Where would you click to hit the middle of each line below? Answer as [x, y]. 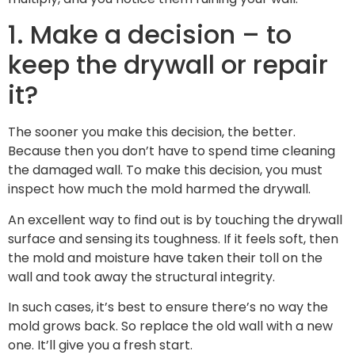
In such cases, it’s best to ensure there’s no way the [168, 307]
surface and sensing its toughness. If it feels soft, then [173, 239]
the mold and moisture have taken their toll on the [165, 258]
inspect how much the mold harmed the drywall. [159, 189]
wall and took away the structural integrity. [141, 277]
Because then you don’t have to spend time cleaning [172, 151]
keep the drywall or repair [168, 65]
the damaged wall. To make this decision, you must [165, 170]
